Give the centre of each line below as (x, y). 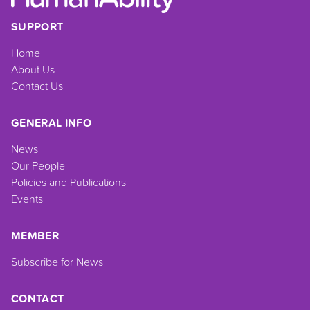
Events (27, 198)
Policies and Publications (69, 182)
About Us (33, 69)
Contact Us (37, 85)
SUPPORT (37, 26)
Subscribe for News (57, 261)
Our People (38, 165)
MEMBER (35, 235)
